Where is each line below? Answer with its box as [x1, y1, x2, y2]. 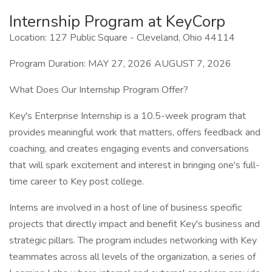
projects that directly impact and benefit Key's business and [9, 217, 260, 231]
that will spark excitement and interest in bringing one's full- [9, 158, 260, 172]
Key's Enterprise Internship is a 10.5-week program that [9, 109, 246, 123]
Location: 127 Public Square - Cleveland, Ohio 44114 [9, 31, 235, 44]
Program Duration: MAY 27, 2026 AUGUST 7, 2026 [9, 57, 231, 70]
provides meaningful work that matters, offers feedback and [9, 126, 260, 139]
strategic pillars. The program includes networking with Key [9, 234, 257, 247]
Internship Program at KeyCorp [9, 11, 225, 32]
